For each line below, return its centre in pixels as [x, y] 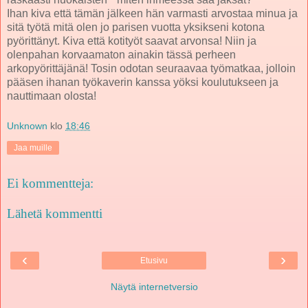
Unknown [27, 125]
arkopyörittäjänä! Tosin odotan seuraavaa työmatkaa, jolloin [151, 68]
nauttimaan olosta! [52, 96]
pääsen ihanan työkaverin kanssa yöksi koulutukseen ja [143, 82]
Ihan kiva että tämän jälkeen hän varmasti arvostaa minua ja [152, 13]
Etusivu [154, 261]
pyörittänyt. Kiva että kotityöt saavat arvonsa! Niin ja [132, 41]
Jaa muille [33, 147]
